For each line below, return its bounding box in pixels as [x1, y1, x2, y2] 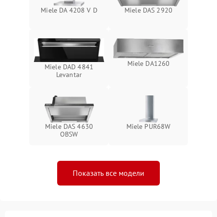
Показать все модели [73, 168, 144, 178]
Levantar [56, 70, 82, 79]
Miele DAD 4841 [44, 62, 94, 71]
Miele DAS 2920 [124, 6, 173, 15]
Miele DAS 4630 [45, 122, 93, 131]
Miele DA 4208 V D [41, 6, 97, 15]
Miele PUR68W [126, 122, 171, 131]
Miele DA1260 [127, 59, 170, 68]
